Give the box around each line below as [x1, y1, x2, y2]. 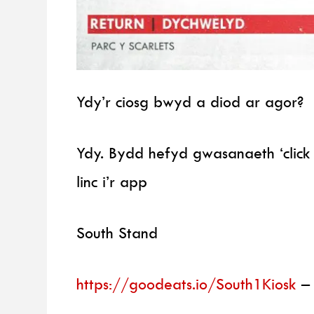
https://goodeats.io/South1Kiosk [76, 274, 297, 294]
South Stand [76, 223, 163, 243]
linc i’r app [76, 171, 148, 191]
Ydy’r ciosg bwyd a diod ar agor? [76, 91, 304, 111]
